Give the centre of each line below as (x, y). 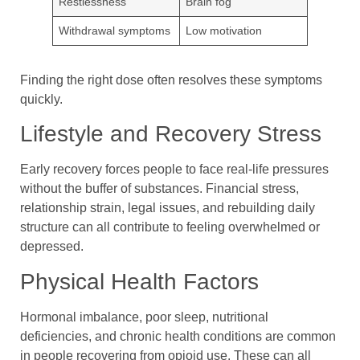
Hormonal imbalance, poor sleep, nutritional (144, 317)
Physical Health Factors (139, 281)
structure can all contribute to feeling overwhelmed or (170, 227)
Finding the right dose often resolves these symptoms (171, 80)
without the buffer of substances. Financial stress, (160, 189)
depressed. (52, 247)
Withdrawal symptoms (115, 31)
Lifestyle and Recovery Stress (171, 134)
